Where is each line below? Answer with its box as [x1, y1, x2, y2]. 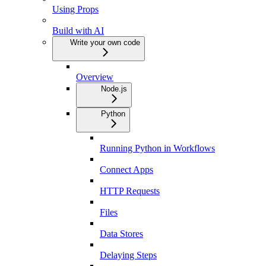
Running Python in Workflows [100, 142, 215, 153]
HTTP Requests [100, 185, 160, 196]
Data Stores [100, 228, 143, 239]
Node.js [101, 84, 127, 93]
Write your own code [70, 37, 140, 47]
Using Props [52, 4, 99, 14]
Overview [76, 71, 113, 82]
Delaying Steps [100, 249, 157, 260]
